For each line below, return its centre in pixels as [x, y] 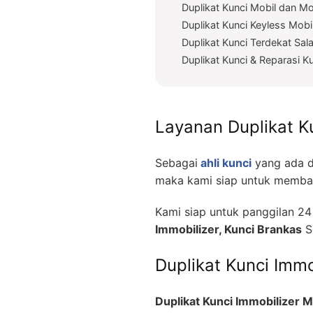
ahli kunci [225, 162]
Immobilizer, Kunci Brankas [228, 229]
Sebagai [176, 162]
